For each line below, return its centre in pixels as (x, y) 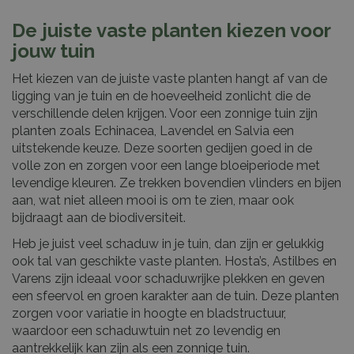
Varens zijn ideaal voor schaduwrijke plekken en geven (168, 278)
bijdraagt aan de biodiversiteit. (99, 217)
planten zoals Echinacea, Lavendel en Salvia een (153, 130)
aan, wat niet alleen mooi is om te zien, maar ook (153, 200)
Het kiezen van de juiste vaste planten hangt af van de (169, 78)
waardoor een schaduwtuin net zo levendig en (146, 330)
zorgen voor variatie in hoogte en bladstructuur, (149, 313)
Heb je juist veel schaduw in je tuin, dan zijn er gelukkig (168, 243)
